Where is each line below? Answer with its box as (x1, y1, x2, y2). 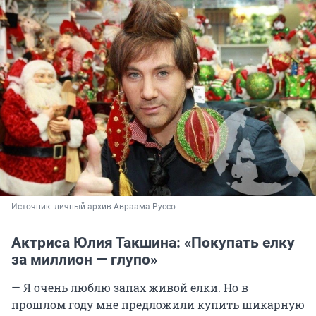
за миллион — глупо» (11, 251, 157, 269)
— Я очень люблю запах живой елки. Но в (11, 280, 248, 296)
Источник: (11, 202, 54, 212)
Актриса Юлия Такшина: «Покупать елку (11, 234, 295, 252)
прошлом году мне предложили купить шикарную (11, 297, 305, 312)
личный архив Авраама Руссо (54, 202, 176, 212)
